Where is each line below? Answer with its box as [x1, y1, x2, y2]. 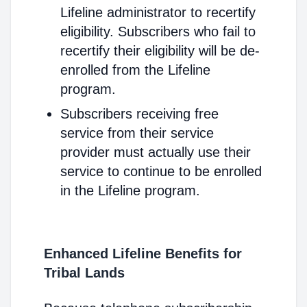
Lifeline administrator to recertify [60, 5, 256, 20]
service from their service [60, 125, 214, 140]
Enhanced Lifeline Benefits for [44, 246, 242, 261]
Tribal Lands [44, 265, 125, 280]
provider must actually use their [60, 145, 251, 160]
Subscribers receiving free [60, 106, 219, 121]
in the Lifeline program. [60, 183, 200, 198]
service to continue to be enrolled [60, 164, 262, 179]
